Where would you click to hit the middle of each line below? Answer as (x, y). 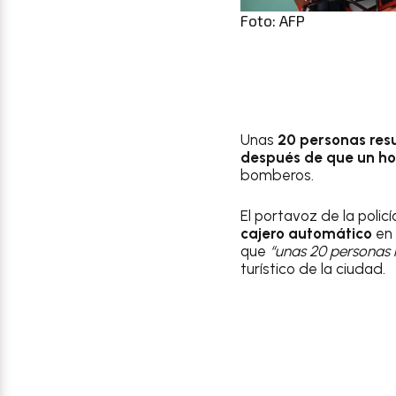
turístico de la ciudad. (313, 268)
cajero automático (306, 233)
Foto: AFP (273, 20)
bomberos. (277, 175)
